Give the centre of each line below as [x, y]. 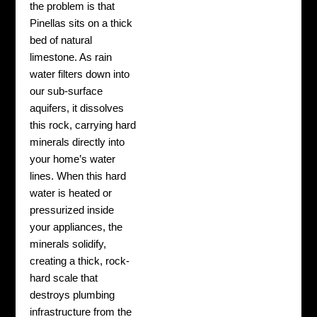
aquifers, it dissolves [77, 109]
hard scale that [64, 278]
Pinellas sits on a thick [81, 24]
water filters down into [80, 75]
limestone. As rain [71, 58]
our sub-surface [67, 92]
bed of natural [61, 41]
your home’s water [73, 160]
